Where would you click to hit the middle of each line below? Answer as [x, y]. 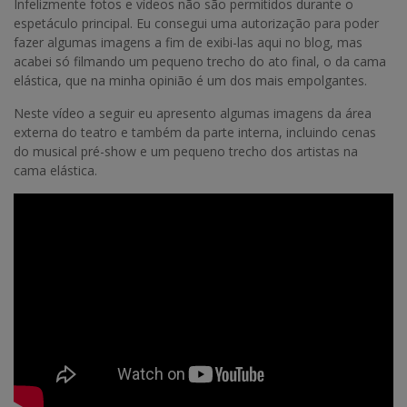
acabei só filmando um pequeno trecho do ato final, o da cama [200, 62]
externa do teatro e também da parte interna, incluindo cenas [195, 133]
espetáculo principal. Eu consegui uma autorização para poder [196, 24]
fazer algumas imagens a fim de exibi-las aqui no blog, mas [188, 43]
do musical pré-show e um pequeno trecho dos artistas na [186, 152]
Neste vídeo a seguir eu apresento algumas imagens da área [193, 114]
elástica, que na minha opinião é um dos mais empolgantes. [190, 81]
